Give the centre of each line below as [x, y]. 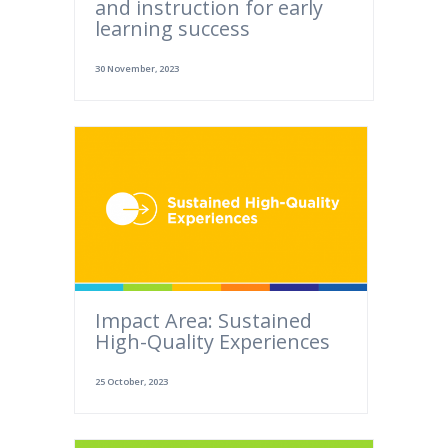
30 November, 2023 [137, 69]
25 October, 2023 [131, 382]
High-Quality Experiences [212, 342]
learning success [172, 29]
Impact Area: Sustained [203, 321]
